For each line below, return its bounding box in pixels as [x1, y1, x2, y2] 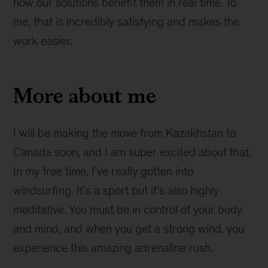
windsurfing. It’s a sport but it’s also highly [13, 183, 220, 197]
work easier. [13, 33, 73, 47]
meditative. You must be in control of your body [13, 202, 243, 216]
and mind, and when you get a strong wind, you [13, 221, 245, 235]
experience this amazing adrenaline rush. [13, 240, 214, 254]
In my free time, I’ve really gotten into [13, 164, 194, 178]
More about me [13, 79, 157, 111]
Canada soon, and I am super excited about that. [13, 145, 252, 159]
